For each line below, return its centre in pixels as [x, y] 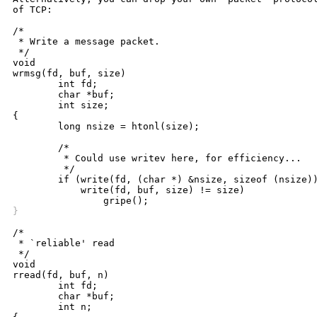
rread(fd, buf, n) [61, 275]
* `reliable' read [64, 243]
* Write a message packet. [86, 42]
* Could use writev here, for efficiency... [35, 158]
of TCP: [33, 10]
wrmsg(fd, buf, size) [69, 74]
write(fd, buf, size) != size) [35, 190]
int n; [35, 307]
